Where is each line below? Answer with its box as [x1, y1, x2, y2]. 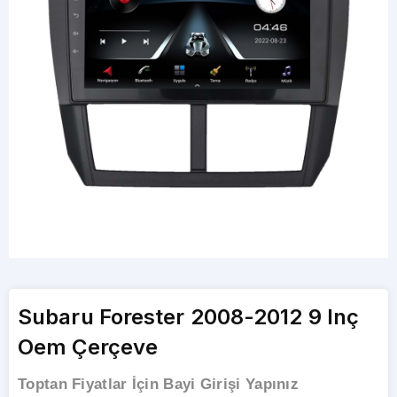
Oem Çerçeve [18, 334, 159, 360]
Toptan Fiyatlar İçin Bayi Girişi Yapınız [18, 376, 299, 393]
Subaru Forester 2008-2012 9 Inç [18, 304, 360, 330]
